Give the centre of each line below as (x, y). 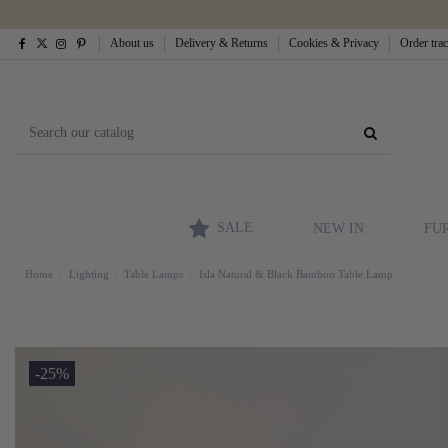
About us (134, 43)
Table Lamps (154, 273)
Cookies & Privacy (336, 43)
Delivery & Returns (223, 43)
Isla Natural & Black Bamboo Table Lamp (295, 273)
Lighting (88, 273)
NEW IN (338, 228)
